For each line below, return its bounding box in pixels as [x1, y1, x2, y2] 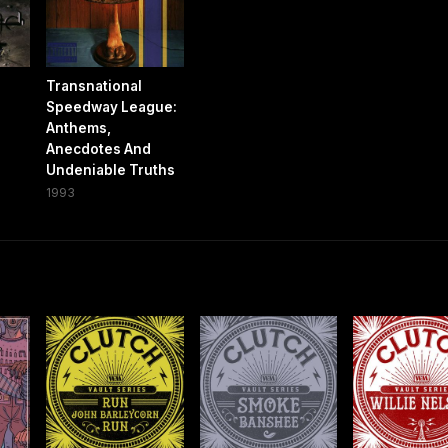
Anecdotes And [46, 140, 152, 157]
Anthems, [46, 119, 112, 136]
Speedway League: [46, 98, 178, 115]
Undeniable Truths [46, 161, 176, 178]
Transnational [46, 77, 143, 94]
